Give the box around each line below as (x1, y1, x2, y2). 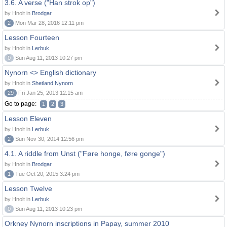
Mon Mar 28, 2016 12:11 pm (14, 20, 84, 26)
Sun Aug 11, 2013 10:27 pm (14, 55, 82, 61)
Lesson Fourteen (5, 33, 59, 42)
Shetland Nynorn (32, 80, 73, 86)
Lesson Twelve (5, 184, 52, 193)
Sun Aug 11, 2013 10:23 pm (14, 206, 82, 212)
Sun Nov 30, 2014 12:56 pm (14, 136, 84, 142)
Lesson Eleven (5, 115, 52, 123)
